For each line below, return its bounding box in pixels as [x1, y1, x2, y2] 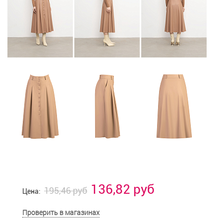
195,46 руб [44, 185, 87, 196]
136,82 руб [91, 181, 154, 197]
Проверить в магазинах [22, 207, 100, 217]
